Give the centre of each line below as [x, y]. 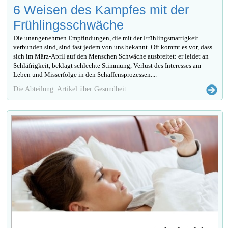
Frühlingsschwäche [69, 25]
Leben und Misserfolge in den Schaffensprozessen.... [85, 74]
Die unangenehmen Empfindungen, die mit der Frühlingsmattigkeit [106, 38]
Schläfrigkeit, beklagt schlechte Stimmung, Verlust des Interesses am [107, 65]
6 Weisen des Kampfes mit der [101, 9]
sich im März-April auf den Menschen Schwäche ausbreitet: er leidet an [111, 56]
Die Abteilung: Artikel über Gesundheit [70, 88]
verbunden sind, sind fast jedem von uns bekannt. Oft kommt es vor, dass [113, 47]
